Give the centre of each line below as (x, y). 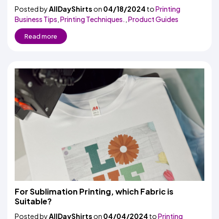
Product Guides (153, 19)
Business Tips (36, 19)
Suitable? (33, 201)
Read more (41, 36)
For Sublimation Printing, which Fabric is (94, 191)
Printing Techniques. (93, 19)
